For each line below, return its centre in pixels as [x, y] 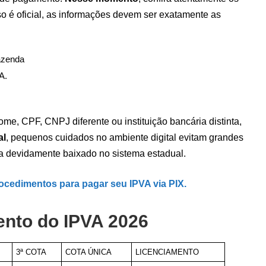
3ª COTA [31, 252]
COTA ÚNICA [89, 252]
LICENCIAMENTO [167, 252]
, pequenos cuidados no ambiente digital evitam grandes [125, 137]
